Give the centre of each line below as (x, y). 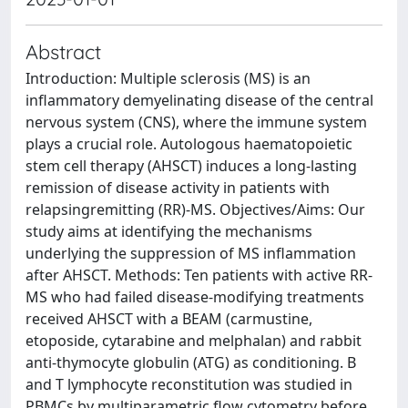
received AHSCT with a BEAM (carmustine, (169, 319)
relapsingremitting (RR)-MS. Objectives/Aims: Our (195, 209)
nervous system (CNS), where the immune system (196, 122)
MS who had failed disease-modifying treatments (195, 297)
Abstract (63, 51)
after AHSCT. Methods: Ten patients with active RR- (199, 275)
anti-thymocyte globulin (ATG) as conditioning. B (191, 362)
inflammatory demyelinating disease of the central (199, 100)
